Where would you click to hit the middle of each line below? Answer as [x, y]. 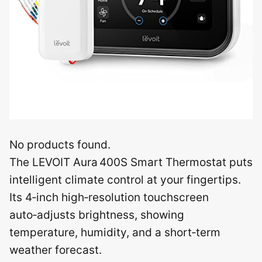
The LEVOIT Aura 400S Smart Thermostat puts [131, 162]
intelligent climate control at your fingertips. [125, 180]
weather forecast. [56, 250]
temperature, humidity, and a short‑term [115, 232]
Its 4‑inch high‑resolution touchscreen [109, 197]
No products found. [60, 144]
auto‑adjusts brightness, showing [97, 215]
